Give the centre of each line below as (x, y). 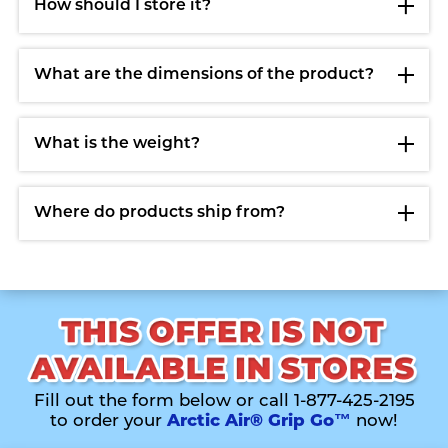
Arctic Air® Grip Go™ (259, 421)
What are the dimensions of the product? (204, 75)
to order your (108, 421)
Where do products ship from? (160, 213)
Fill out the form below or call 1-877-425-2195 (224, 401)
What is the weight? (117, 144)
